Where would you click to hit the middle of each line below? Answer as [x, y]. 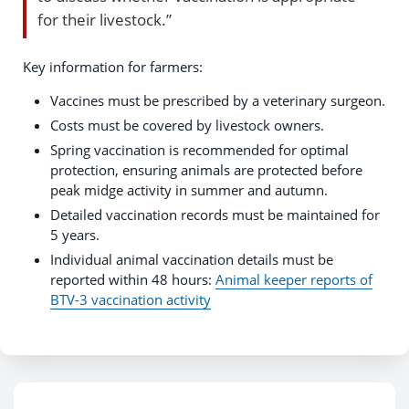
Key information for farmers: [113, 66]
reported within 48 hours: [133, 279]
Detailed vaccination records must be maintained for [215, 214]
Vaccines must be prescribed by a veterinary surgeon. [218, 100]
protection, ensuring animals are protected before [206, 169]
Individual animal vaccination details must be [192, 259]
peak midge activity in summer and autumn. [189, 189]
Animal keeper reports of [294, 279]
